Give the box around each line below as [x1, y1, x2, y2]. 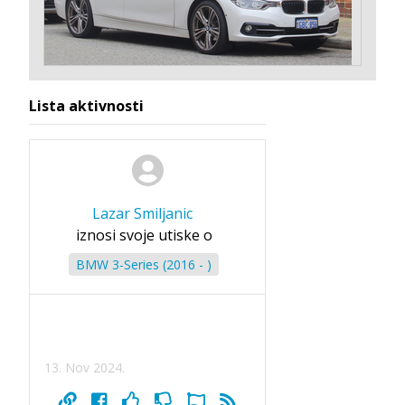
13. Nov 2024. [44, 358, 125, 376]
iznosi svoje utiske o [75, 224, 212, 245]
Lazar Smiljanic [91, 202, 193, 223]
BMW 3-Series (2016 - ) [76, 255, 212, 273]
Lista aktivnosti [29, 95, 144, 116]
